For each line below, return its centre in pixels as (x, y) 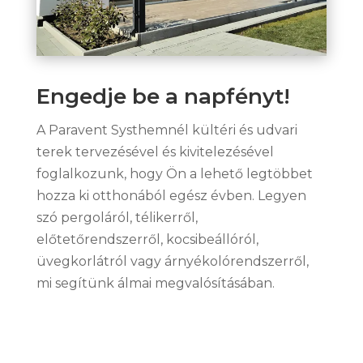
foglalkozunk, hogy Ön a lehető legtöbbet (174, 173)
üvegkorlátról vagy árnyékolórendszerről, (172, 261)
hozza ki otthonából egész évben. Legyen (171, 195)
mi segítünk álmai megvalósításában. (155, 283)
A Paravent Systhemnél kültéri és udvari (167, 130)
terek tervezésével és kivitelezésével (155, 152)
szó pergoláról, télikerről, (117, 217)
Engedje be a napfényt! (163, 96)
